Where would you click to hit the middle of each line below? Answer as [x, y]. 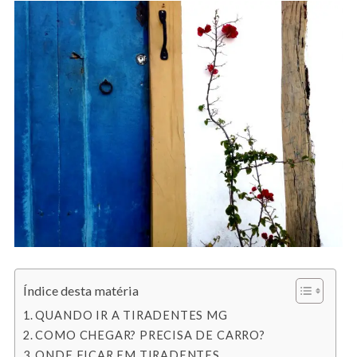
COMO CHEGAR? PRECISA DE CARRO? [150, 335]
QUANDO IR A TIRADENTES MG [131, 315]
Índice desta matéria [80, 290]
